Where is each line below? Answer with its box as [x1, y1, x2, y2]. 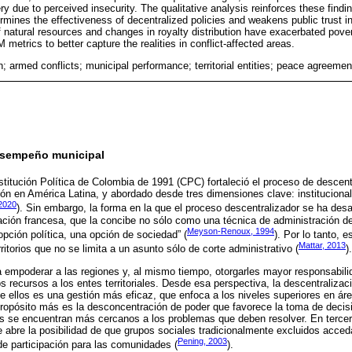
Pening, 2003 [178, 335, 227, 346]
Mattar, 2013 [299, 240, 346, 251]
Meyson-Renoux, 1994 [187, 225, 274, 236]
